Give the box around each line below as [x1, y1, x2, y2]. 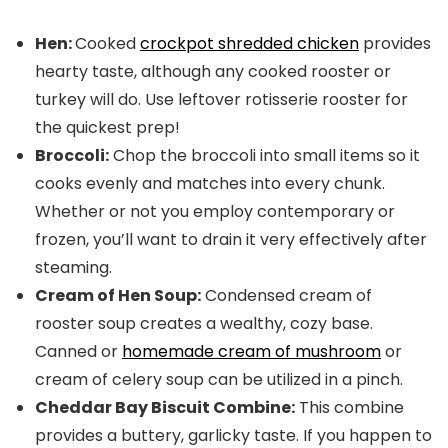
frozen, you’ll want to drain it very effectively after [35, 228, 427, 252]
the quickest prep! [35, 116, 180, 140]
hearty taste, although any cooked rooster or [35, 60, 391, 84]
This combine [295, 396, 404, 420]
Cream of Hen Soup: [35, 284, 201, 308]
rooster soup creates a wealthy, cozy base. [35, 312, 373, 336]
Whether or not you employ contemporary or [35, 200, 395, 224]
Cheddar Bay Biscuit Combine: [35, 396, 295, 420]
